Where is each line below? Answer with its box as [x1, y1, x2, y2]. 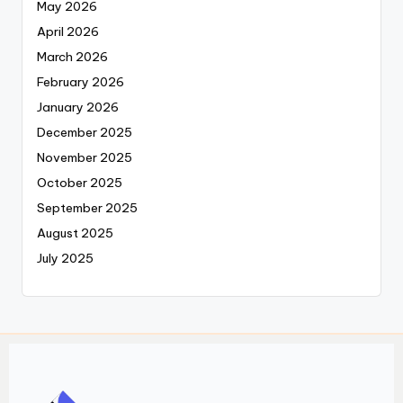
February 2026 [37, 74, 124, 91]
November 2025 [37, 149, 132, 166]
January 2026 [37, 99, 119, 116]
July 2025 [37, 250, 94, 267]
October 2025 [37, 175, 122, 192]
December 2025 [37, 124, 132, 141]
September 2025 [37, 200, 138, 217]
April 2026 [37, 23, 99, 40]
